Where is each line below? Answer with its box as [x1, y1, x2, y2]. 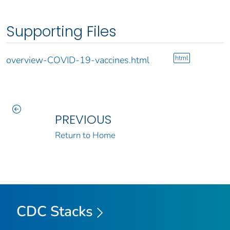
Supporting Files [6, 21, 117, 42]
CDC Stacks [16, 201, 93, 221]
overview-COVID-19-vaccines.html [6, 53, 149, 66]
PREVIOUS [54, 110, 111, 128]
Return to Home [54, 129, 116, 141]
